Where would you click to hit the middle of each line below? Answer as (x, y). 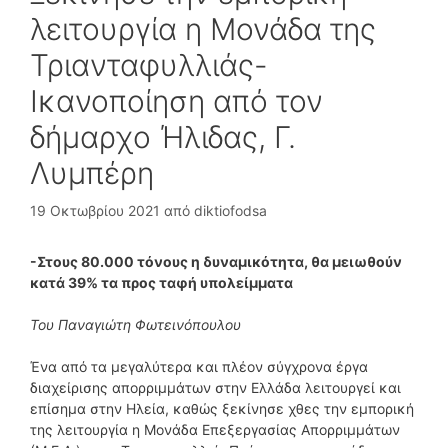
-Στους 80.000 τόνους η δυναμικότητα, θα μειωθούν (216, 261)
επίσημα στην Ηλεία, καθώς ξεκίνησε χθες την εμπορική (222, 408)
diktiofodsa (230, 210)
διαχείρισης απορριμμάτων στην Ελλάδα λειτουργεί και (215, 387)
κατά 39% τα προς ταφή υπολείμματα (161, 282)
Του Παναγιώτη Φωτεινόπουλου (135, 324)
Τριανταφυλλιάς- (149, 64)
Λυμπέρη (92, 172)
